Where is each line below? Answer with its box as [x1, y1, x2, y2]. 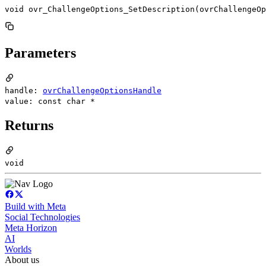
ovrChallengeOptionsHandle [43, 85, 161, 95]
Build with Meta [5, 201, 66, 212]
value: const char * [5, 96, 95, 106]
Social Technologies [5, 212, 80, 223]
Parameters [5, 45, 76, 61]
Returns [5, 118, 53, 134]
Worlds [5, 244, 31, 255]
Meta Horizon [5, 223, 57, 233]
